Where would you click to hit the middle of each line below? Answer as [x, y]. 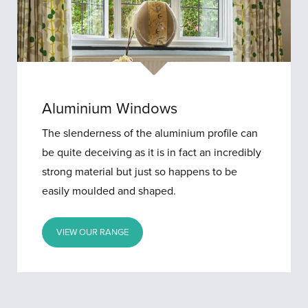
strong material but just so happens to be [140, 172]
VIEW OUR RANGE [93, 233]
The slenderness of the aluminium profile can [150, 134]
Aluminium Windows [110, 109]
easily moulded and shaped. [109, 191]
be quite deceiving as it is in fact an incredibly [152, 153]
